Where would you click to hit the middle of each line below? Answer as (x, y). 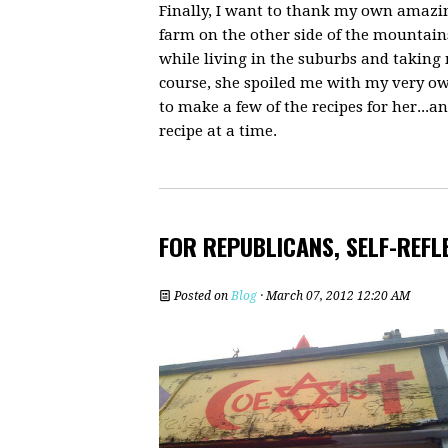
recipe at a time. (218, 130)
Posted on (201, 295)
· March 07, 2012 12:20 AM (333, 295)
